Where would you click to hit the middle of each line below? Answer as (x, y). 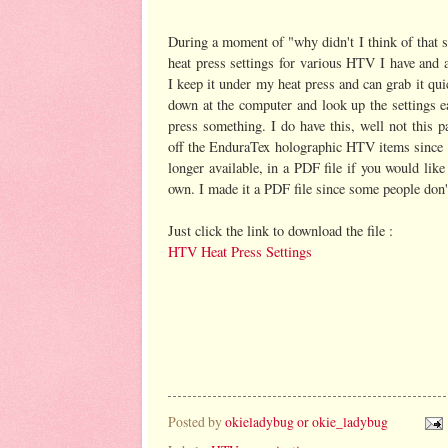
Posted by (196, 421)
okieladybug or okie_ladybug (306, 421)
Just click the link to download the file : (283, 230)
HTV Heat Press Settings (240, 251)
